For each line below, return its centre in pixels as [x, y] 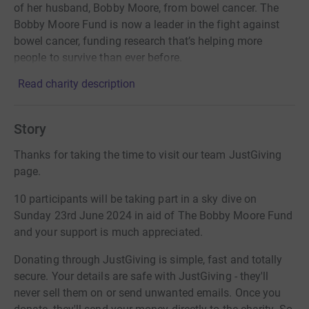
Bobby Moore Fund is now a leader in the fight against [147, 25]
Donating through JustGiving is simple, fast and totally [148, 260]
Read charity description [77, 84]
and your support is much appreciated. [108, 232]
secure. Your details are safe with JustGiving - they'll [141, 277]
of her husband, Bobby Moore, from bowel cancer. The [147, 8]
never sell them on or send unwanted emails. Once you [148, 293]
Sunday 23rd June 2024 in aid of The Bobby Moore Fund [153, 216]
